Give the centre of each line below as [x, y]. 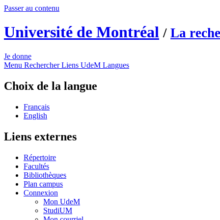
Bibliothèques [45, 175]
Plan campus [43, 184]
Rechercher [42, 65]
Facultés [36, 166]
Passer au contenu [32, 8]
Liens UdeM [81, 65]
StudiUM [58, 210]
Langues [116, 65]
